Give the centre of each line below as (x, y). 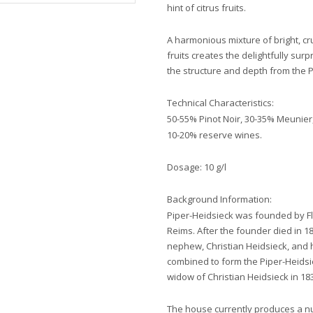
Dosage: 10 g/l (197, 167)
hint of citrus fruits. (206, 8)
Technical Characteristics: (220, 103)
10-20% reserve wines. (214, 135)
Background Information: (219, 199)
